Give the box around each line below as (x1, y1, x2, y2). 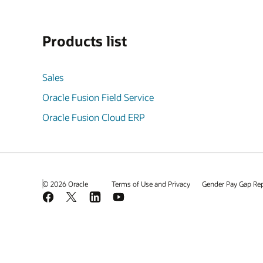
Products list (42, 32, 127, 50)
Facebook (42, 191, 82, 203)
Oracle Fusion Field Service (42, 91, 154, 103)
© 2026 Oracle (42, 178, 88, 188)
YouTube (112, 191, 148, 203)
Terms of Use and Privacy (112, 179, 190, 188)
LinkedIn (89, 191, 124, 203)
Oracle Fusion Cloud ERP (42, 111, 145, 123)
